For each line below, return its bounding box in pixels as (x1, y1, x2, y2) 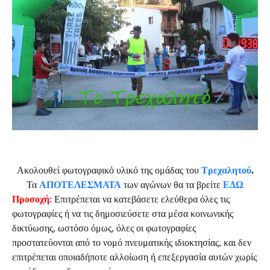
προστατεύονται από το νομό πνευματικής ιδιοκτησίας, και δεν (12, 237, 251, 248)
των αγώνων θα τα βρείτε (124, 180, 223, 190)
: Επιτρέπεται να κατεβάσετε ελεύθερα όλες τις (49, 194, 230, 205)
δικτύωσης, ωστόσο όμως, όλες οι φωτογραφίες (12, 223, 196, 234)
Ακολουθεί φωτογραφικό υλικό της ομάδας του (16, 165, 201, 176)
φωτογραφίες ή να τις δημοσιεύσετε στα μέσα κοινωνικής (12, 209, 233, 219)
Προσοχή (12, 194, 49, 205)
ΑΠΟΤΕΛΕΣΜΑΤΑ (39, 180, 121, 190)
